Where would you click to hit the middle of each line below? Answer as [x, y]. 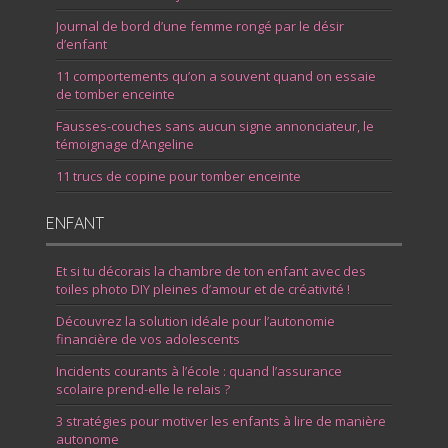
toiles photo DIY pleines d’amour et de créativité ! [203, 289]
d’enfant [82, 44]
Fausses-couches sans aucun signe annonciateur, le [215, 126]
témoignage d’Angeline [125, 144]
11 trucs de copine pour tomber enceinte [179, 176]
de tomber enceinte [116, 94]
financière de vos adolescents [148, 339]
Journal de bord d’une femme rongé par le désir [200, 26]
